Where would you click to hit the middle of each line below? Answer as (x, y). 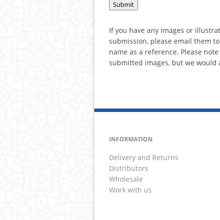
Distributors (129, 168)
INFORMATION (131, 139)
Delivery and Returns (144, 157)
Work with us (130, 190)
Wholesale (126, 179)
